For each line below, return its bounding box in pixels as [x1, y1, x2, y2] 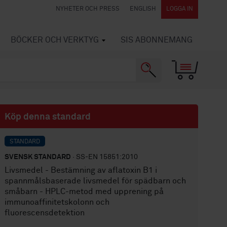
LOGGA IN [166, 6, 193, 12]
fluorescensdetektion [5, 209, 85, 217]
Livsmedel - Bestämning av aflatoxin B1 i [5, 166, 158, 174]
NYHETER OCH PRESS [56, 6, 120, 12]
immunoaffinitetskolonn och [5, 198, 110, 206]
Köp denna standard [5, 112, 91, 122]
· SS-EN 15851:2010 [71, 154, 138, 161]
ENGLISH [130, 6, 156, 12]
